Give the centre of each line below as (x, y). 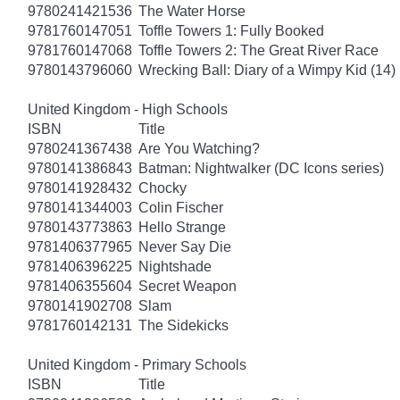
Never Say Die (185, 246)
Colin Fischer (181, 207)
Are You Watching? (199, 148)
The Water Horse (192, 11)
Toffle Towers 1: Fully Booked (231, 30)
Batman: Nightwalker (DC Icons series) (261, 168)
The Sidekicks (183, 325)
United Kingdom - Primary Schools (137, 364)
